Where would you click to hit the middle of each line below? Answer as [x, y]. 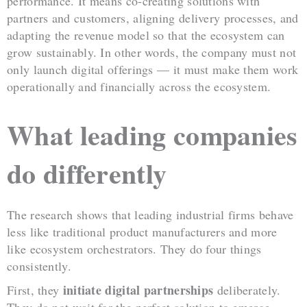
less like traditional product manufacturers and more [142, 231]
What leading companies [152, 134]
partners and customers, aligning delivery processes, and [153, 17]
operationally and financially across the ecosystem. [139, 86]
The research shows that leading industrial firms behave [150, 214]
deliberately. [247, 290]
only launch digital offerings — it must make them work [153, 69]
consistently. [39, 266]
